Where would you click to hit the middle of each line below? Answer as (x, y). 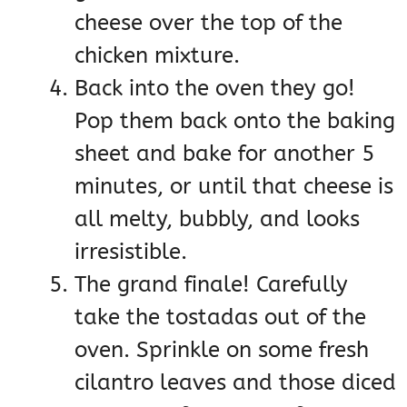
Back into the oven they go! (215, 89)
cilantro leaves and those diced (235, 383)
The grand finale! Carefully (211, 285)
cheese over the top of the (208, 23)
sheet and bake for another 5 (224, 154)
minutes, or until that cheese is (234, 187)
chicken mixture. (157, 56)
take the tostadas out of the (220, 318)
